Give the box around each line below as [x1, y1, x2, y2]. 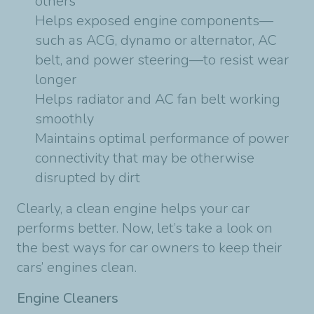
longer [35, 69, 76, 89]
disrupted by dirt [35, 168, 140, 187]
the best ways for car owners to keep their [17, 238, 282, 257]
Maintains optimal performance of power [35, 128, 289, 148]
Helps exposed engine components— [35, 11, 273, 30]
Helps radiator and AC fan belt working [35, 89, 280, 109]
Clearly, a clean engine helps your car [17, 198, 250, 218]
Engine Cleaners [17, 288, 118, 308]
